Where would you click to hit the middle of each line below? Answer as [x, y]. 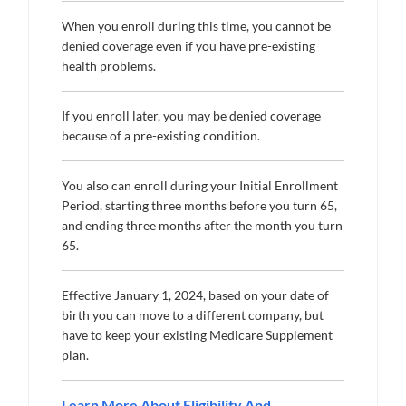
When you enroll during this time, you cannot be [196, 26]
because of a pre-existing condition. [161, 136]
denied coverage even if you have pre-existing [188, 46]
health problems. [109, 66]
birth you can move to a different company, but [193, 315]
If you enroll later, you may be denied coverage [191, 116]
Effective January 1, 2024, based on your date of [195, 295]
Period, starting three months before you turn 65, [199, 206]
